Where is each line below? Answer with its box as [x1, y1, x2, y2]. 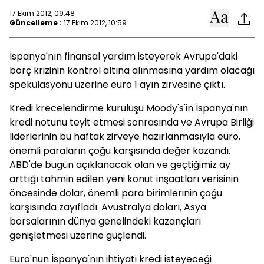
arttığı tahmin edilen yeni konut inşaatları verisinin [9, 172, 239, 186]
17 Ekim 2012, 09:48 [9, 8, 75, 18]
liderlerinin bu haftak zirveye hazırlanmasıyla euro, [9, 130, 240, 143]
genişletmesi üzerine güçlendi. [9, 229, 146, 242]
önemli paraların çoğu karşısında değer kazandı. [9, 144, 230, 157]
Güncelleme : [9, 17, 62, 28]
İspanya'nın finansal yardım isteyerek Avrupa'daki [9, 49, 237, 63]
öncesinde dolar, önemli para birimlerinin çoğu [9, 186, 222, 200]
